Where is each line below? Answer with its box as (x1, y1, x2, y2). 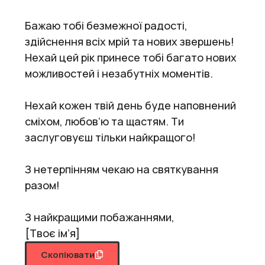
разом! (25, 177, 60, 192)
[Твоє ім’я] (25, 225, 80, 240)
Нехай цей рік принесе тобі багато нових (25, 50, 237, 64)
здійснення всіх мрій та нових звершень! (25, 34, 234, 49)
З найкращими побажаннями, (25, 209, 174, 224)
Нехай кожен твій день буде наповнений (25, 98, 236, 112)
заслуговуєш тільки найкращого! (25, 130, 196, 144)
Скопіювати (41, 248, 95, 261)
